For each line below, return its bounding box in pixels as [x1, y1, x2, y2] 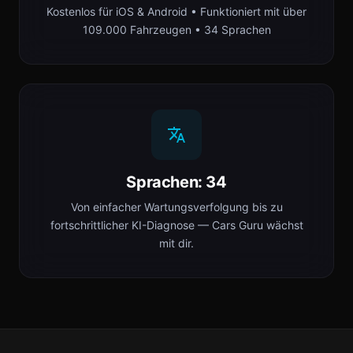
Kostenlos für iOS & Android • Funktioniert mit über [46, 5, 307, 18]
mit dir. [159, 236, 194, 250]
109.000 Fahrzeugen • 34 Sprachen [82, 23, 271, 36]
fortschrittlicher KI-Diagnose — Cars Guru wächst [50, 218, 303, 232]
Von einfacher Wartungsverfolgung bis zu [70, 200, 283, 214]
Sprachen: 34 [126, 173, 227, 191]
